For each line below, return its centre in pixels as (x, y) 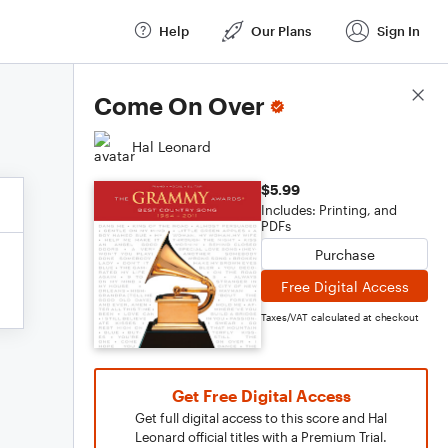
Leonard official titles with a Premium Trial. (261, 437)
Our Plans (281, 30)
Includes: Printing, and (329, 210)
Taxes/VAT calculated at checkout (340, 317)
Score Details (383, 96)
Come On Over (179, 105)
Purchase (344, 254)
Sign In (398, 30)
